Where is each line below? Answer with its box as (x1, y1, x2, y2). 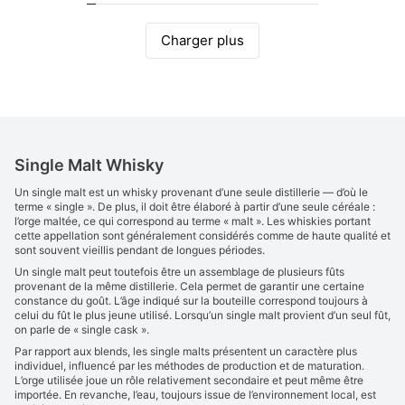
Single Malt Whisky (14, 155, 164, 174)
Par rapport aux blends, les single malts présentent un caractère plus (14, 344, 357, 358)
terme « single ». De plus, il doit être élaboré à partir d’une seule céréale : (14, 200, 375, 213)
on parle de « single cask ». (14, 323, 149, 336)
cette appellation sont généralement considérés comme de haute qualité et (14, 229, 391, 242)
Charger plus (161, 32, 244, 49)
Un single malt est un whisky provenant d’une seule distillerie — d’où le (14, 185, 368, 199)
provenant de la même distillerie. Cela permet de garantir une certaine (14, 279, 364, 293)
